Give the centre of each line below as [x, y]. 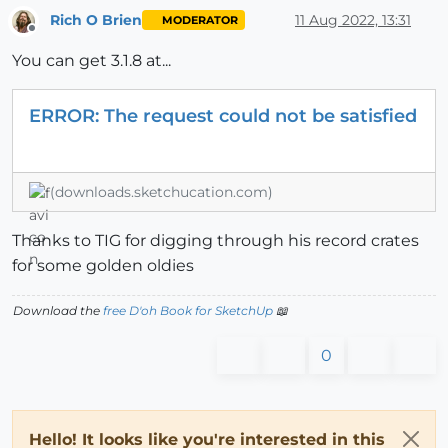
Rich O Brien [96, 20]
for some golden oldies [103, 266]
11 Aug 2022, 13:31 [353, 20]
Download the [58, 311]
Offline [50, 37]
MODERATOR [199, 20]
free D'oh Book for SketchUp [188, 311]
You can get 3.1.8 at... [91, 61]
